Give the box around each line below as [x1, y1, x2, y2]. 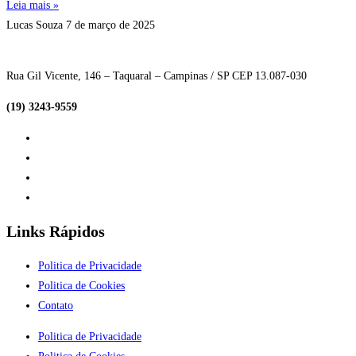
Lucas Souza [6, 18, 66, 31]
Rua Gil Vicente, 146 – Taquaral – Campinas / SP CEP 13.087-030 [6, 69, 307, 82]
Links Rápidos [6, 222, 105, 241]
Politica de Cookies [38, 280, 125, 292]
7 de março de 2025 [66, 18, 155, 31]
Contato [38, 300, 73, 312]
